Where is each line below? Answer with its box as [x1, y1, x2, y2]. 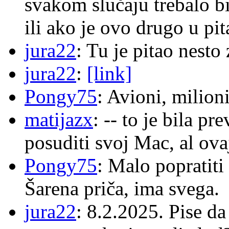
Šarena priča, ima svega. [25, 177, 219, 200]
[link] [87, 62, 132, 85]
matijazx [25, 108, 93, 131]
